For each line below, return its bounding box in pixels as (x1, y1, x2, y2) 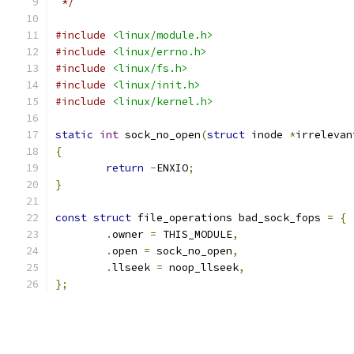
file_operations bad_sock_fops (131, 211, 327, 224)
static (55, 128, 93, 141)
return (106, 161, 144, 175)
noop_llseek (163, 261, 239, 274)
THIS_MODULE (156, 228, 232, 241)
